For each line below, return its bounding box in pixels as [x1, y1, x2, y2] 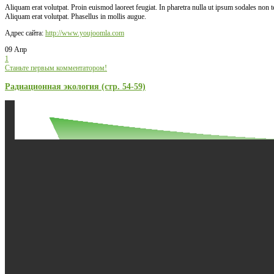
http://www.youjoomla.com [45, 28, 124, 37]
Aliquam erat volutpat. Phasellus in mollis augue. [5, 12, 146, 21]
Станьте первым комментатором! [5, 63, 107, 72]
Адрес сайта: [5, 28, 45, 37]
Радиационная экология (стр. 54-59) [5, 81, 146, 91]
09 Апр [5, 45, 27, 54]
